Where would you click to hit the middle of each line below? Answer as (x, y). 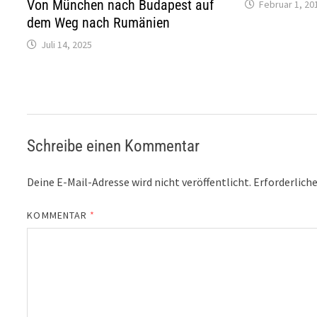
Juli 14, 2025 (67, 44)
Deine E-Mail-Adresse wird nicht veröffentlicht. (139, 181)
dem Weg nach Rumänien (99, 22)
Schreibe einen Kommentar (114, 146)
